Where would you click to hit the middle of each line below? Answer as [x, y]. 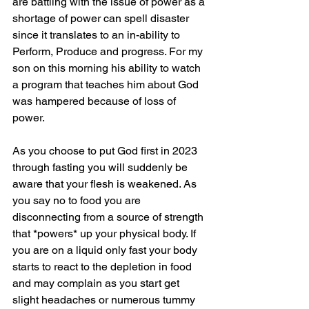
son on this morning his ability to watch [108, 68]
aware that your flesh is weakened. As [106, 184]
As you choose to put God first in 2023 [106, 151]
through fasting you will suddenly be [101, 168]
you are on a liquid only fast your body [106, 250]
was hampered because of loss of [96, 101]
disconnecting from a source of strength [109, 217]
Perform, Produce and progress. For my [109, 52]
